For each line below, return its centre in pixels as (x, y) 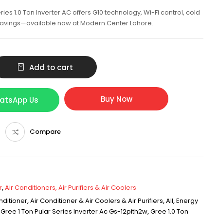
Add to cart (51, 67)
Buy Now (116, 99)
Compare (45, 132)
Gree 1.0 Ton (169, 211)
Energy (187, 201)
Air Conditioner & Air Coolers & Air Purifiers (97, 201)
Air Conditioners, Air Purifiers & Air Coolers (71, 188)
